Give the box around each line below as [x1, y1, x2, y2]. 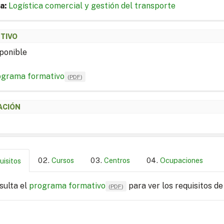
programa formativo [29, 180, 105, 190]
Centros [104, 155, 130, 164]
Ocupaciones [160, 155, 203, 164]
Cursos [51, 155, 74, 164]
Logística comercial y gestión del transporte [8, 1, 175, 11]
